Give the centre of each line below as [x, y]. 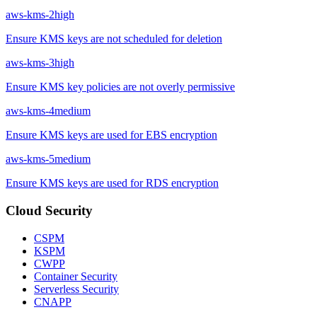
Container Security [76, 276]
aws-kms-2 [30, 15]
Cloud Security [49, 210]
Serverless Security [76, 289]
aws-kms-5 [30, 159]
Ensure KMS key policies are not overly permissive [120, 87]
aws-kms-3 [30, 63]
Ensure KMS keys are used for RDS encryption [112, 183]
